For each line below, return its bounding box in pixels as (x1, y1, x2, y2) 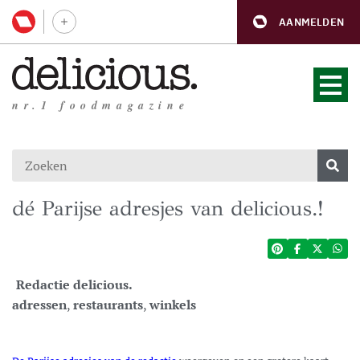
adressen (12, 296, 67, 313)
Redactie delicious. (16, 276, 133, 293)
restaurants (73, 296, 143, 313)
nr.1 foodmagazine (12, 97, 190, 113)
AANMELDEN (279, 14, 344, 29)
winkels (149, 296, 196, 313)
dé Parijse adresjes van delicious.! (12, 195, 324, 221)
